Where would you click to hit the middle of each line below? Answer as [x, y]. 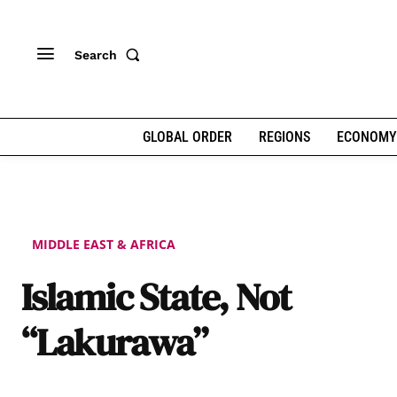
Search [96, 54]
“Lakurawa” [115, 342]
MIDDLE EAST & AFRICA [104, 245]
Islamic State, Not [156, 297]
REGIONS [284, 137]
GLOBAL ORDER [187, 137]
